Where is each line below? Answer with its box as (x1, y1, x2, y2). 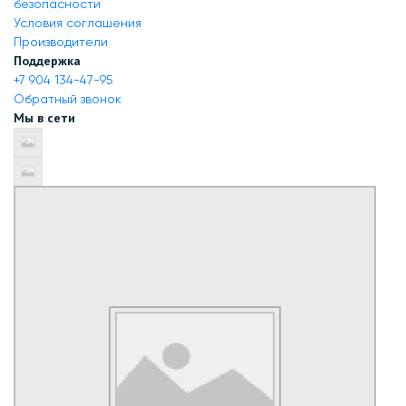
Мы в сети (14, 110, 75, 126)
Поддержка (14, 53, 81, 69)
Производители (14, 34, 108, 49)
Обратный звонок (14, 92, 121, 106)
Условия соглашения (14, 15, 141, 30)
